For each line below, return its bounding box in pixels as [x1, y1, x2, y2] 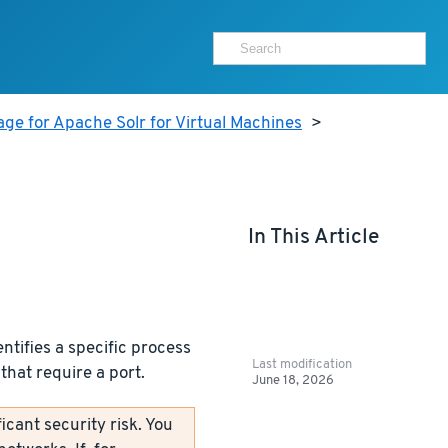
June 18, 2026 [252, 371, 335, 389]
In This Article [247, 223, 379, 251]
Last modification [252, 355, 353, 373]
